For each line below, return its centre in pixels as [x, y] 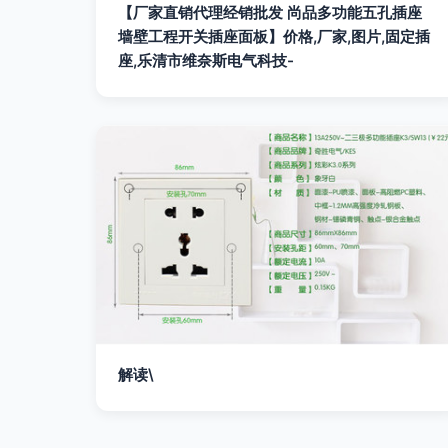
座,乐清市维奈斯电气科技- [206, 60]
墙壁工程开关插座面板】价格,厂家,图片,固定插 [274, 36]
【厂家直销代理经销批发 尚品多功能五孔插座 [270, 12]
